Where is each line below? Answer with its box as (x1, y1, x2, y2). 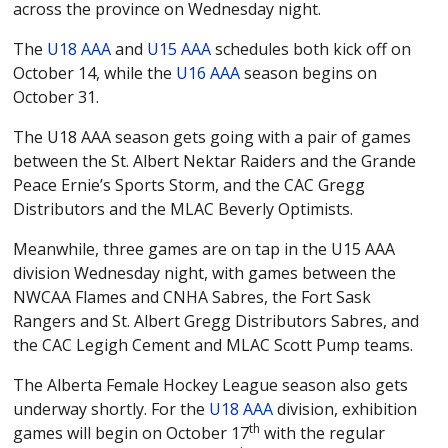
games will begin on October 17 (13, 422, 250, 445)
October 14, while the (13, 62, 177, 85)
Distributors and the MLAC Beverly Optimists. (13, 198, 354, 221)
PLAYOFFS (266, 202, 341, 222)
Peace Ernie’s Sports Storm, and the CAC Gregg (13, 174, 366, 197)
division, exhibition (273, 398, 418, 421)
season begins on (240, 62, 378, 85)
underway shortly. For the (13, 398, 210, 421)
